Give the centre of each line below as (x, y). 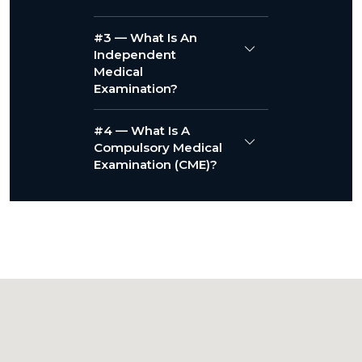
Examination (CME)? (156, 164)
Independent (135, 55)
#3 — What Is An (145, 38)
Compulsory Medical (158, 147)
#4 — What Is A (142, 130)
